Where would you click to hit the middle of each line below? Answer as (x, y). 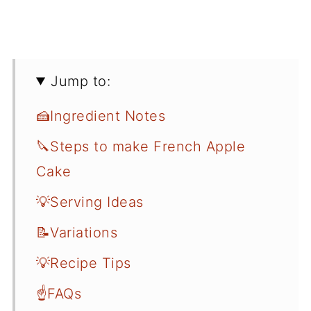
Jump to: (81, 81)
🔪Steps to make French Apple (141, 146)
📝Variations (77, 232)
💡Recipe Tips (83, 263)
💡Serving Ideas (90, 202)
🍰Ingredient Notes (101, 116)
